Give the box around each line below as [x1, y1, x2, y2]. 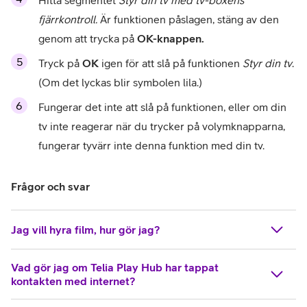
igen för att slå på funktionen [99, 57, 243, 70]
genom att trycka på [38, 32, 137, 45]
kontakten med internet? [11, 275, 135, 288]
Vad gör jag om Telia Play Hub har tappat [11, 261, 219, 274]
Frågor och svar [11, 180, 90, 193]
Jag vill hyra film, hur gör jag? [11, 223, 160, 236]
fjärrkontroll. [38, 13, 100, 26]
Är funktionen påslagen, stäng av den [100, 13, 279, 26]
